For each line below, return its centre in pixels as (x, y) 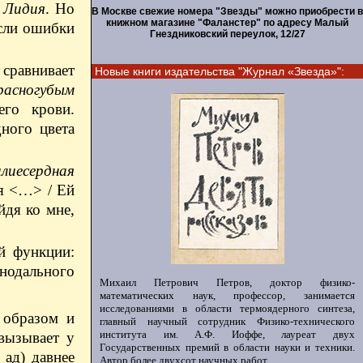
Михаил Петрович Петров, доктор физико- (227, 282)
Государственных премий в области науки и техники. (227, 347)
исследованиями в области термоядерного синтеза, (227, 308)
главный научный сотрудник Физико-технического (227, 321)
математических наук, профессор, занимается (227, 295)
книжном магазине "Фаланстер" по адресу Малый (227, 23)
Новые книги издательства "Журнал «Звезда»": (220, 71)
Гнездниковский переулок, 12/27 (227, 34)
